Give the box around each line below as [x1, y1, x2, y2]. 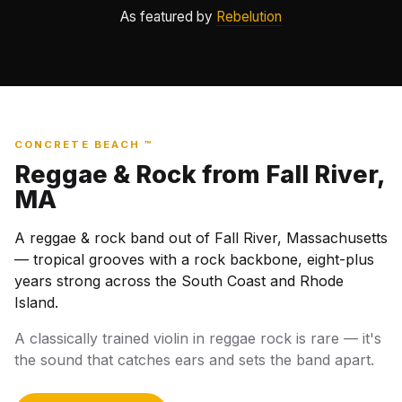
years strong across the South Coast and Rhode [14, 272, 344, 291]
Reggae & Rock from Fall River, [14, 160, 385, 190]
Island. [14, 293, 58, 312]
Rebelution [216, 7, 282, 25]
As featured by [120, 7, 216, 25]
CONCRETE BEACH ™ [14, 138, 153, 152]
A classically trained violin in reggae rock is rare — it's [14, 329, 381, 348]
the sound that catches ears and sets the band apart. [14, 351, 374, 370]
